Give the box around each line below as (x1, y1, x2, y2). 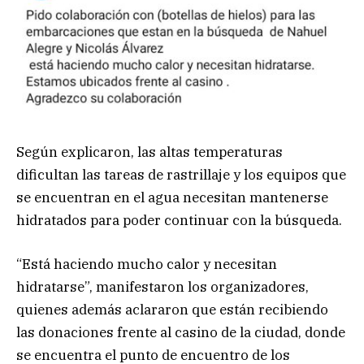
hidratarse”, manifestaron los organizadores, (16, 277, 309, 296)
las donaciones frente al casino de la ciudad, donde (16, 323, 345, 341)
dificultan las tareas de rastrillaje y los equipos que (16, 165, 346, 184)
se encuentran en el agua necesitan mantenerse (16, 188, 328, 206)
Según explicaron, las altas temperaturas (16, 142, 283, 161)
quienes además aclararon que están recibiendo (16, 300, 328, 318)
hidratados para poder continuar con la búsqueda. (16, 210, 342, 229)
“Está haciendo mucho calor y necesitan (16, 254, 277, 273)
